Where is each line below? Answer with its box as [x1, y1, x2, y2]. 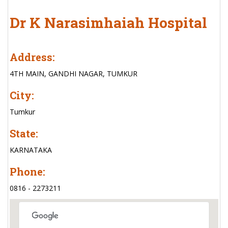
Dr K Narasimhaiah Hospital [10, 13, 207, 32]
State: [10, 127, 38, 140]
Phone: [10, 165, 45, 178]
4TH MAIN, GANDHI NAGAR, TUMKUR [10, 69, 137, 78]
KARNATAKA [10, 145, 52, 155]
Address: [10, 50, 55, 64]
